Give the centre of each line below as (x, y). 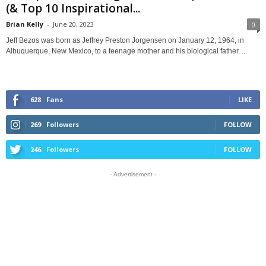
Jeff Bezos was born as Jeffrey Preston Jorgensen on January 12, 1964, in (125, 40)
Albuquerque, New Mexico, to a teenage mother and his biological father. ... (126, 51)
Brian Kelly (25, 24)
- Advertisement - (133, 174)
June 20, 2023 (73, 24)
